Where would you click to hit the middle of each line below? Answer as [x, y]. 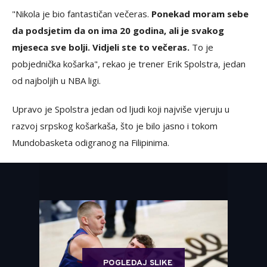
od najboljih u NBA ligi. [56, 81]
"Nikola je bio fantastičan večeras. [82, 14]
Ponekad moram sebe [200, 14]
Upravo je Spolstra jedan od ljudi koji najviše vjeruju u [121, 109]
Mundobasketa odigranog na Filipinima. [91, 143]
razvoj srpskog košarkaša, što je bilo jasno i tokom [115, 126]
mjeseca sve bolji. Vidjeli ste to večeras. [101, 47]
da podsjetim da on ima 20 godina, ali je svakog [118, 31]
